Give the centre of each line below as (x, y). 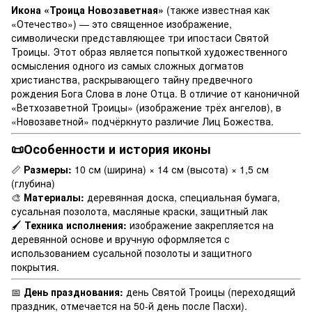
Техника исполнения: (77, 225)
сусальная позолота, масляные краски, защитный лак (139, 211)
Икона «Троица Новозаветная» (87, 9)
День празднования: (73, 292)
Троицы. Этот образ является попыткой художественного (149, 51)
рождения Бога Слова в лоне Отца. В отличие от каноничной (155, 93)
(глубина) (33, 184)
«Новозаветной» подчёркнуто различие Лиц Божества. (142, 121)
